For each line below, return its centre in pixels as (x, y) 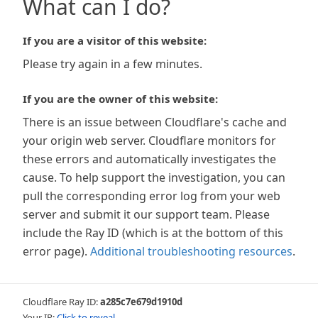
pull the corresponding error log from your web (152, 196)
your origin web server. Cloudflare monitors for (149, 141)
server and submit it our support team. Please (146, 214)
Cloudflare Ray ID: (61, 302)
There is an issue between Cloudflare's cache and (155, 122)
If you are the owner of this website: (120, 99)
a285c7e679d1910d (141, 302)
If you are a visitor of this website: (115, 40)
